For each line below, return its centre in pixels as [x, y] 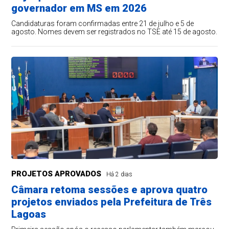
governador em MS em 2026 [79, 8]
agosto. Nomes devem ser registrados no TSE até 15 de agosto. [114, 32]
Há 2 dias [120, 175]
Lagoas [29, 214]
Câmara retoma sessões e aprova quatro [110, 190]
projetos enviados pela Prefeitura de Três [112, 202]
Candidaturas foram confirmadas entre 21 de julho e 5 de [103, 24]
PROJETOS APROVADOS [56, 174]
